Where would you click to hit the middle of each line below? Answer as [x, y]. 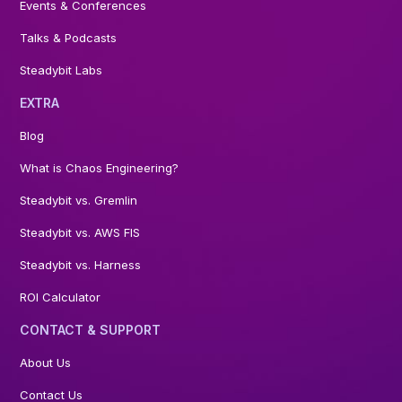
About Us [46, 363]
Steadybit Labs [61, 70]
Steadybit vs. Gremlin [79, 200]
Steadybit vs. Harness [81, 265]
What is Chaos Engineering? [100, 168]
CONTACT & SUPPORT [91, 330]
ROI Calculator [61, 297]
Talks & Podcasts [69, 38]
